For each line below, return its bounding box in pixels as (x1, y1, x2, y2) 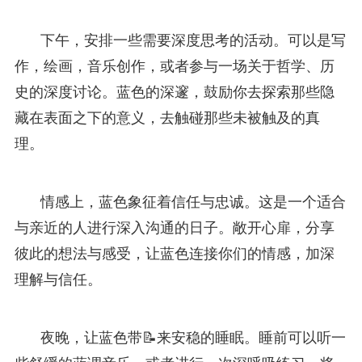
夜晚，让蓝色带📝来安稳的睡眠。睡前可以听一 (40, 329, 346, 346)
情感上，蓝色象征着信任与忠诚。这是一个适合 (40, 193, 346, 210)
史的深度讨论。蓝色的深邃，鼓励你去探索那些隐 (14, 83, 335, 100)
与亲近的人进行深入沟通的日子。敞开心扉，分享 (14, 219, 335, 236)
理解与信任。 (14, 271, 102, 288)
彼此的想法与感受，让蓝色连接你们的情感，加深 (14, 245, 335, 262)
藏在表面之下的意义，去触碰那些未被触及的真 (14, 109, 320, 126)
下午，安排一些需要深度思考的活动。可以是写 (40, 32, 346, 48)
